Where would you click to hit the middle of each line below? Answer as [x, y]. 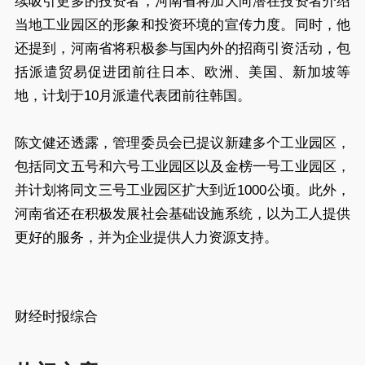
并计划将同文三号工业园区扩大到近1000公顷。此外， [182, 191]
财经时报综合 [56, 317]
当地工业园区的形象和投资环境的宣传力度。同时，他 [182, 25]
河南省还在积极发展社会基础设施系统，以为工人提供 [182, 214]
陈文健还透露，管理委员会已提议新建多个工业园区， [182, 143]
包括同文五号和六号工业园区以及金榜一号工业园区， [182, 167]
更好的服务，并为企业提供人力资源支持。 [146, 238]
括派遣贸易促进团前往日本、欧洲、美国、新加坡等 [182, 73]
